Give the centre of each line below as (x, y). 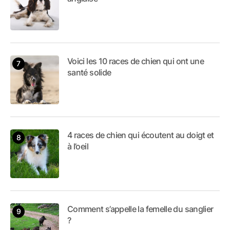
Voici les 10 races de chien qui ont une (136, 61)
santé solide (89, 72)
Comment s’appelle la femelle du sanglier (140, 209)
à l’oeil (78, 146)
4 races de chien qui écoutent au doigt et (141, 135)
